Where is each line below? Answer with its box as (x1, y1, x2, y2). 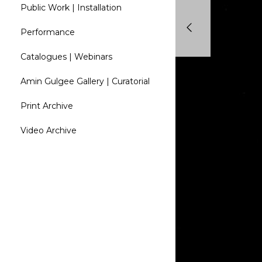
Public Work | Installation (20, 2, 122, 13)
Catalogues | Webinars (20, 51, 112, 63)
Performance (20, 27, 75, 38)
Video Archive (20, 125, 77, 136)
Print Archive (20, 101, 73, 112)
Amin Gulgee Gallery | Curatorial (20, 76, 150, 87)
